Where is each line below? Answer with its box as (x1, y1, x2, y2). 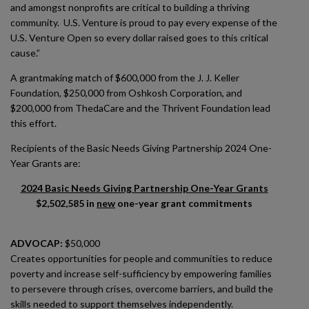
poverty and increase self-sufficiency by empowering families (10, 268, 272, 279)
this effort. (10, 117, 57, 129)
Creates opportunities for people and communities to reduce (10, 252, 272, 264)
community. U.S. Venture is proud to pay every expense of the (10, 17, 277, 28)
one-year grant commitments (115, 197, 252, 209)
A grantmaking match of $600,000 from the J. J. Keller (10, 72, 239, 83)
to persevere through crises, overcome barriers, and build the (10, 283, 273, 295)
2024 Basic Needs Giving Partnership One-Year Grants (20, 182, 268, 194)
